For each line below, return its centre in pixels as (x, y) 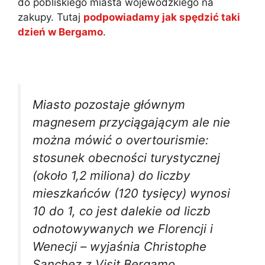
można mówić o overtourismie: (121, 140)
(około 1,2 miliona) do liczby (111, 176)
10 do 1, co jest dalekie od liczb (122, 211)
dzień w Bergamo (60, 32)
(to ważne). (45, 61)
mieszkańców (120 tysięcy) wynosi (131, 193)
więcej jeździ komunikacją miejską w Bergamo (127, 46)
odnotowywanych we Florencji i (123, 229)
